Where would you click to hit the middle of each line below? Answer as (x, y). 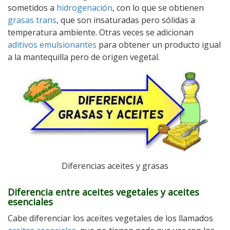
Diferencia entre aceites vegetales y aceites (103, 192)
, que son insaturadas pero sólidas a (126, 20)
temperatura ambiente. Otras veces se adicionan (101, 33)
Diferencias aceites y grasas (115, 166)
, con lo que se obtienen (158, 8)
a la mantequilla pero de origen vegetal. (84, 57)
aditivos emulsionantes (52, 45)
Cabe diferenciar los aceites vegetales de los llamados (110, 218)
